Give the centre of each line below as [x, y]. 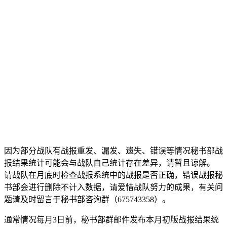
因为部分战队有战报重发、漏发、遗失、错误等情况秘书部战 [113, 150]
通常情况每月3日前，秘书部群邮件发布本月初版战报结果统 [111, 219]
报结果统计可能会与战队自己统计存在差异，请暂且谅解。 [109, 163]
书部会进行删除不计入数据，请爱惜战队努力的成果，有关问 [113, 187]
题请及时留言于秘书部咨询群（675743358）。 [87, 199]
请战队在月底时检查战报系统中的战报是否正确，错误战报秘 [113, 175]
